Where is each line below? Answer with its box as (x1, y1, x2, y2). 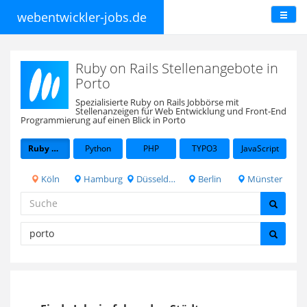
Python (85, 142, 111, 154)
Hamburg (82, 172, 123, 185)
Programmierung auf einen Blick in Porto (21, 114, 186, 126)
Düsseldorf (134, 172, 169, 185)
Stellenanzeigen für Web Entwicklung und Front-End (75, 105, 286, 117)
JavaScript (241, 142, 279, 154)
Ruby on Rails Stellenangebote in (75, 58, 278, 77)
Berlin (196, 172, 221, 185)
